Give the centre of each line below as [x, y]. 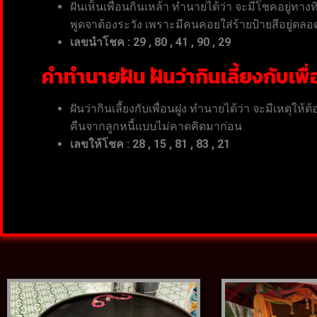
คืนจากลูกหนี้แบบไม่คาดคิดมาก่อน [156, 126]
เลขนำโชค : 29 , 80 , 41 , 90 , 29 [150, 42]
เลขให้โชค [98, 144]
